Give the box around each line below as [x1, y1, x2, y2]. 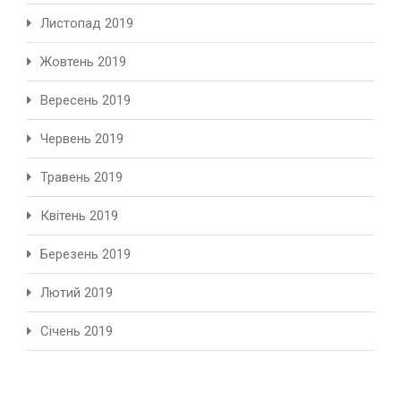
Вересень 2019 [40, 92, 131, 109]
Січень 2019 [40, 323, 113, 340]
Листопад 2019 [40, 15, 133, 32]
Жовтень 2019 [40, 54, 126, 71]
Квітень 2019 [40, 208, 118, 225]
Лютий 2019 [40, 285, 113, 302]
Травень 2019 [40, 169, 123, 186]
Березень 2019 [40, 246, 131, 263]
